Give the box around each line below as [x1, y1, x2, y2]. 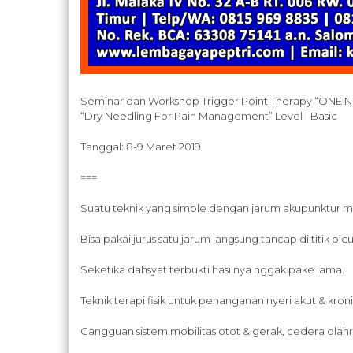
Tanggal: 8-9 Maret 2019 [80, 140, 201, 154]
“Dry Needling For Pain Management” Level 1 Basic [80, 110, 337, 123]
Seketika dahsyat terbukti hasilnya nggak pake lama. [80, 263, 344, 277]
